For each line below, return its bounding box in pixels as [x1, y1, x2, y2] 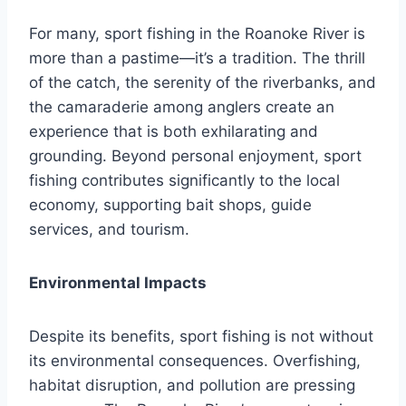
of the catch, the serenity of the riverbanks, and [29, 73, 376, 92]
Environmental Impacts [29, 274, 207, 293]
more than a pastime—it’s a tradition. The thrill [29, 49, 365, 68]
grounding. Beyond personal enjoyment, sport [29, 147, 362, 166]
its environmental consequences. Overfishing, [29, 352, 361, 371]
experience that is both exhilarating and [29, 122, 318, 141]
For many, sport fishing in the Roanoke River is [29, 24, 365, 43]
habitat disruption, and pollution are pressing [29, 376, 355, 395]
